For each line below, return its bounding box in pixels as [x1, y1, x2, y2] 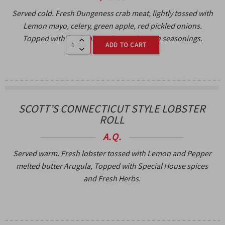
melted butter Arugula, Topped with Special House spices [16, 160, 208, 171]
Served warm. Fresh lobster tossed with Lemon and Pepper [13, 148, 211, 158]
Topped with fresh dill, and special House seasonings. [23, 33, 202, 43]
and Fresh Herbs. [83, 173, 141, 183]
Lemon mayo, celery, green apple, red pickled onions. [23, 20, 202, 31]
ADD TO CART [105, 40, 147, 49]
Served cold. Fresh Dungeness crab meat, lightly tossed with [12, 8, 213, 18]
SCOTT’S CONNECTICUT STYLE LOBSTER [19, 101, 205, 116]
